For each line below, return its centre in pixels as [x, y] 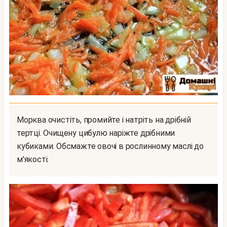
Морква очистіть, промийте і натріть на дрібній [20, 120]
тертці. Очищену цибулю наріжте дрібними [96, 133]
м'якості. [33, 159]
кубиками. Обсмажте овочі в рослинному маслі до [110, 146]
